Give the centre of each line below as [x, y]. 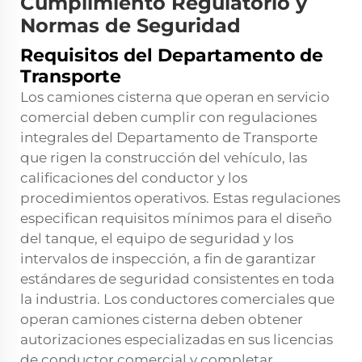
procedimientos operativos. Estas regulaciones [180, 198]
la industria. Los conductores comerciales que [177, 299]
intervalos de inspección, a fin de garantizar [168, 259]
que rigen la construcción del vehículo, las [164, 158]
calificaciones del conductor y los [134, 178]
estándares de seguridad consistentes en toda [177, 279]
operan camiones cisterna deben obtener [162, 320]
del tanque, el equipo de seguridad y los [157, 239]
